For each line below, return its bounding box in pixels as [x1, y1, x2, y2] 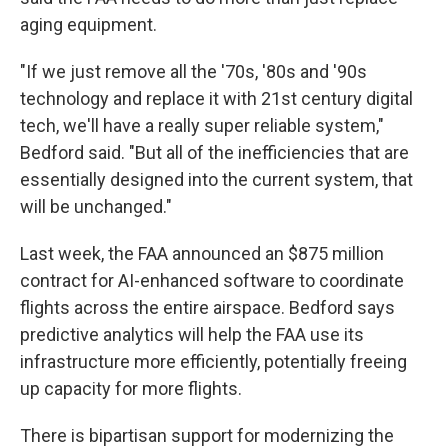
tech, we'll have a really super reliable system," [20, 115, 384, 137]
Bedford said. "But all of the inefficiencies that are [20, 142, 409, 164]
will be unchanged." [20, 196, 172, 218]
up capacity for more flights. [20, 378, 242, 400]
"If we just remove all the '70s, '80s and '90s [20, 61, 367, 83]
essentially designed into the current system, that [20, 169, 413, 191]
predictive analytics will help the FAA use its [20, 324, 364, 346]
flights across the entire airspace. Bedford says [20, 297, 395, 319]
